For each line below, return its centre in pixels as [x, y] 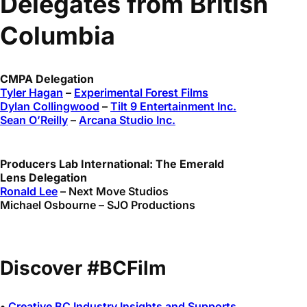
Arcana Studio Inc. [127, 120]
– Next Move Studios [113, 191]
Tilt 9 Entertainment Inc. [173, 106]
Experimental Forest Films [141, 92]
